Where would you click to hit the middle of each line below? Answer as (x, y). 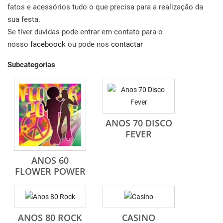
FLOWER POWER (50, 171)
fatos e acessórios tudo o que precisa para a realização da (105, 7)
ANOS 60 (50, 160)
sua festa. (24, 19)
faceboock (48, 44)
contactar (127, 44)
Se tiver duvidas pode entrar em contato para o (85, 32)
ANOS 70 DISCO (139, 123)
